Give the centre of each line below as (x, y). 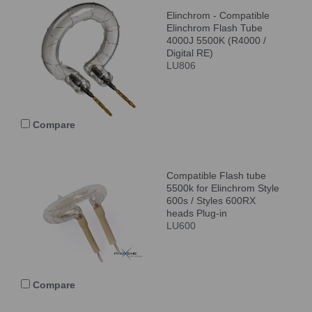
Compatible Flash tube (216, 175)
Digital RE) (190, 53)
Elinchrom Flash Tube (214, 28)
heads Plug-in (197, 213)
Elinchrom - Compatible (218, 15)
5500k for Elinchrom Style (223, 188)
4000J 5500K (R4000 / (216, 40)
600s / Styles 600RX (211, 200)
